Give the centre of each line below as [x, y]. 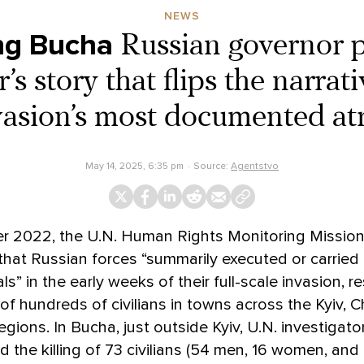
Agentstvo [255, 165]
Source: [212, 165]
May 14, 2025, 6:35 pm [134, 165]
